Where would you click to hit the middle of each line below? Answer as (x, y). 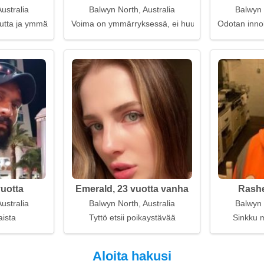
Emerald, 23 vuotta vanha (132, 189)
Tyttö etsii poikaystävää (132, 217)
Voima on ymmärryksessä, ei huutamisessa (152, 24)
